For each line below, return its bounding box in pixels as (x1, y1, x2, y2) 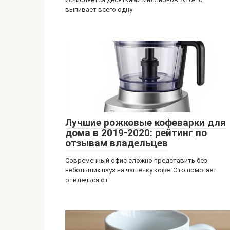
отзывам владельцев (65, 137, 168, 149)
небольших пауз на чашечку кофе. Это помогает (65, 166, 217, 174)
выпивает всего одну (65, 6, 132, 13)
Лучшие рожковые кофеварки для (65, 117, 226, 128)
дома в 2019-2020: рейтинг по (65, 127, 207, 139)
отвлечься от (65, 176, 108, 184)
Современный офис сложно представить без (65, 157, 207, 164)
